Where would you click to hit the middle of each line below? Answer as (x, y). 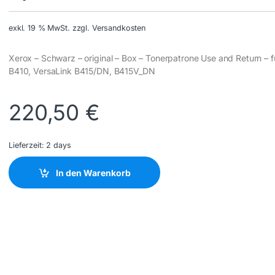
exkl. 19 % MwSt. (39, 28)
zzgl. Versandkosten (109, 28)
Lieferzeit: (28, 145)
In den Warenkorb (93, 172)
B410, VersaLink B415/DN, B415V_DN (82, 71)
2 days (59, 145)
